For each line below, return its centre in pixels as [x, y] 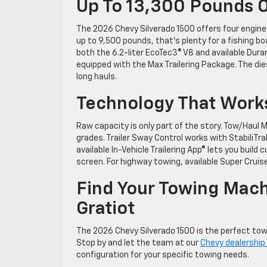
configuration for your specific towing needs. [163, 255]
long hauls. [97, 77]
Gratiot [105, 209]
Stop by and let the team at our [138, 243]
